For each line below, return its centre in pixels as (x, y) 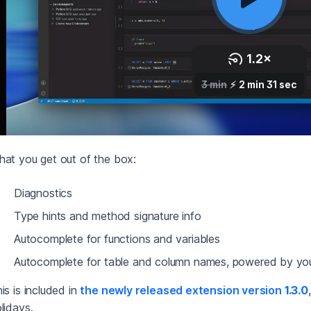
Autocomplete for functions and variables (117, 238)
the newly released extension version (182, 290)
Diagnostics (43, 193)
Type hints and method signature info (108, 216)
